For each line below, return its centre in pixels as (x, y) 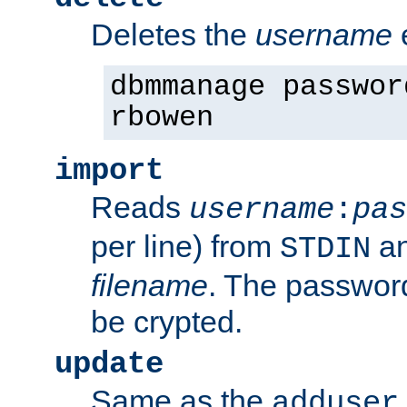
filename (149, 285)
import (109, 170)
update (109, 364)
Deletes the (173, 34)
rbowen (162, 118)
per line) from (185, 246)
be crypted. (167, 321)
